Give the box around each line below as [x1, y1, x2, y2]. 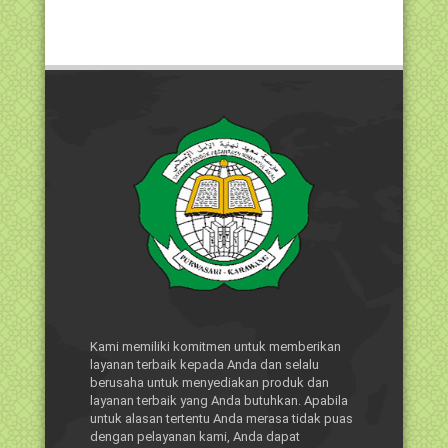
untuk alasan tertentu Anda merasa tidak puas [90, 411, 353, 427]
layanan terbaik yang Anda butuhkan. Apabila [90, 393, 348, 409]
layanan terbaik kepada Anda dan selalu [90, 357, 319, 373]
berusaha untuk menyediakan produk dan [90, 375, 329, 391]
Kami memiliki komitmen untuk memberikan [90, 339, 341, 355]
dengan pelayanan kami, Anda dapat [90, 429, 300, 445]
